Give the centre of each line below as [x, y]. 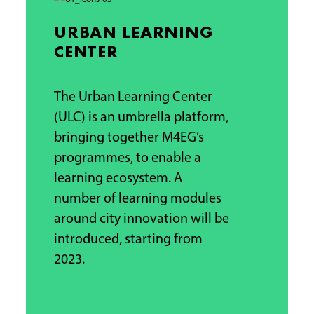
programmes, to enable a [127, 159]
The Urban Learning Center [133, 98]
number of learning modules [137, 199]
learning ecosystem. [114, 179]
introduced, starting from [128, 240]
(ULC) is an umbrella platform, [141, 118]
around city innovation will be [141, 220]
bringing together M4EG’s [129, 138]
